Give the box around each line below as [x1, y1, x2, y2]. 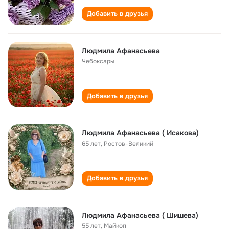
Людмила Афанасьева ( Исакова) [82, 128, 199, 138]
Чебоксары [82, 57, 114, 65]
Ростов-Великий [104, 140, 153, 148]
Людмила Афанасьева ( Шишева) [82, 211, 198, 220]
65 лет [82, 140, 101, 148]
